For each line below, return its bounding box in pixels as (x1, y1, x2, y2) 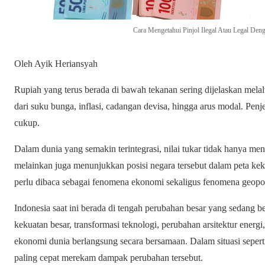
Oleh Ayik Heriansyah (14, 59, 98, 69)
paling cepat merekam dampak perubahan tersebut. (14, 253, 203, 263)
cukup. (14, 118, 40, 128)
